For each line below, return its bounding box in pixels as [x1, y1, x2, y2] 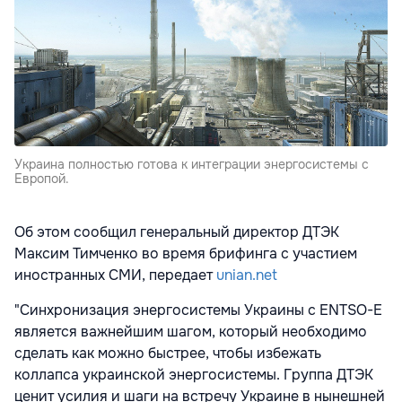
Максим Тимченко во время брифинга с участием [14, 244, 357, 264]
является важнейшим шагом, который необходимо [14, 322, 367, 342]
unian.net [216, 266, 277, 285]
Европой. [14, 170, 69, 188]
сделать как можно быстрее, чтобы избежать [14, 344, 321, 363]
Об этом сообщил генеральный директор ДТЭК [14, 223, 339, 242]
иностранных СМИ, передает [14, 266, 216, 285]
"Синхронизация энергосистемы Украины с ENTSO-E [14, 301, 382, 320]
